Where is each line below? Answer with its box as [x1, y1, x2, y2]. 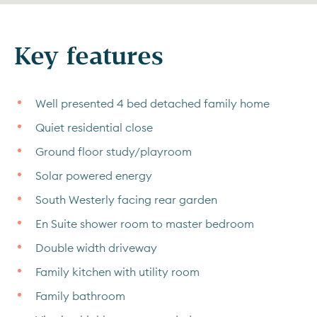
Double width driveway [35, 241, 157, 255]
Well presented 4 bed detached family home [35, 96, 270, 110]
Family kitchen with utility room [35, 265, 200, 279]
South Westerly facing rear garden [35, 192, 217, 207]
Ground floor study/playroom [35, 144, 192, 158]
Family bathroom [35, 289, 125, 303]
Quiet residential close [35, 120, 153, 134]
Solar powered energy [35, 168, 152, 183]
